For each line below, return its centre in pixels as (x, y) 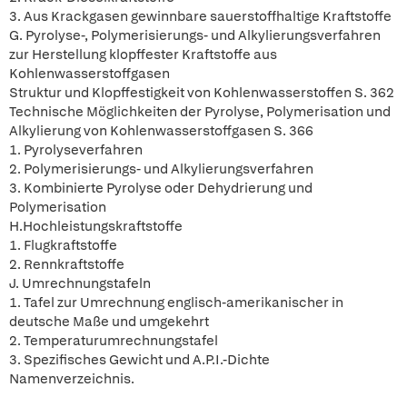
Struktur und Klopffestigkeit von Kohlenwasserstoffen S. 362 (202, 93)
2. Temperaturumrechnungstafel (114, 341)
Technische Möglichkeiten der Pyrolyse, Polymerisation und (200, 112)
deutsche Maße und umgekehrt (109, 322)
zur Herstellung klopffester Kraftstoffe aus (143, 55)
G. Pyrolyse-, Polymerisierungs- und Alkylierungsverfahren (195, 35)
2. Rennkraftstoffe (67, 264)
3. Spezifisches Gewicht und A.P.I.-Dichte (139, 360)
